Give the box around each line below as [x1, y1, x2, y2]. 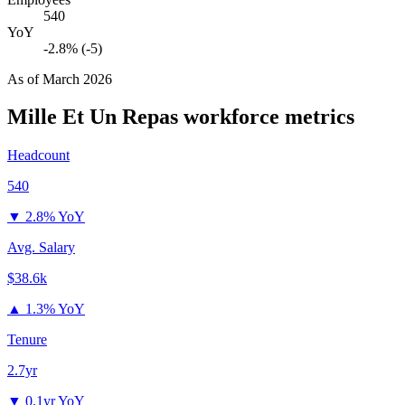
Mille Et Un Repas [7, 105, 178, 129]
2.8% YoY [25, 209, 85, 225]
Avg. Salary [7, 240, 75, 256]
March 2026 [42, 71, 112, 87]
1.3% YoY [25, 301, 85, 317]
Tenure [7, 332, 47, 348]
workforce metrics [178, 105, 354, 129]
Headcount [7, 147, 70, 164]
